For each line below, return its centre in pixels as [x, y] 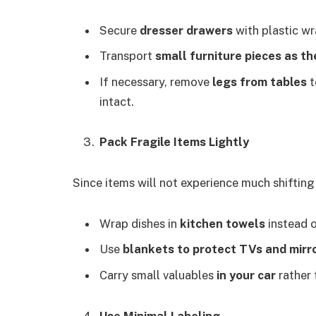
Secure [120, 30]
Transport [127, 56]
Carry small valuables [158, 275]
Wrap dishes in [140, 224]
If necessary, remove [156, 81]
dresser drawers [186, 30]
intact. [117, 101]
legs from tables [260, 81]
